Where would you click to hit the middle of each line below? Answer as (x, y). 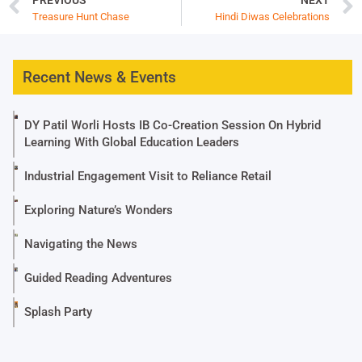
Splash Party (59, 312)
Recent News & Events (99, 78)
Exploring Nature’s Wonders (99, 210)
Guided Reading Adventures (99, 278)
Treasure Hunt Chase (81, 16)
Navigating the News (81, 244)
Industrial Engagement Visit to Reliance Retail (148, 177)
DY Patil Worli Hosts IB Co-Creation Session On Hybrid (173, 126)
